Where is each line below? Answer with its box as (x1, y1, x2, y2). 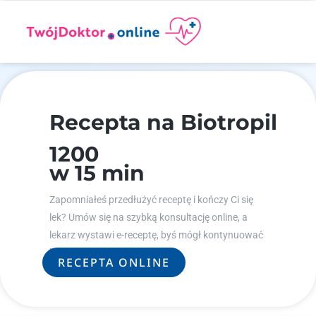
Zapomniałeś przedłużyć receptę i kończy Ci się (49, 194, 253, 205)
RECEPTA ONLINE (58, 255, 170, 270)
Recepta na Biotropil (49, 109, 277, 135)
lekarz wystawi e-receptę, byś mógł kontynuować (49, 229, 263, 241)
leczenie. (49, 247, 87, 258)
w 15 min (49, 160, 145, 186)
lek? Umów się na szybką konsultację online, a (49, 212, 248, 223)
